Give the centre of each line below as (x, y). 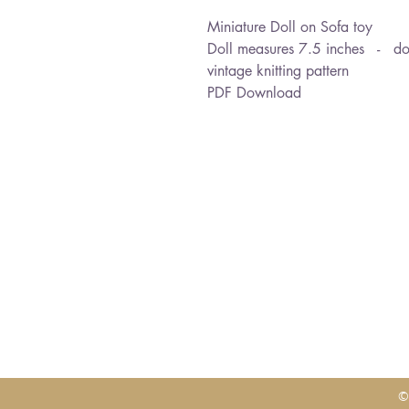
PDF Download (254, 93)
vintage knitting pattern (278, 71)
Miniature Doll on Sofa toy (290, 27)
